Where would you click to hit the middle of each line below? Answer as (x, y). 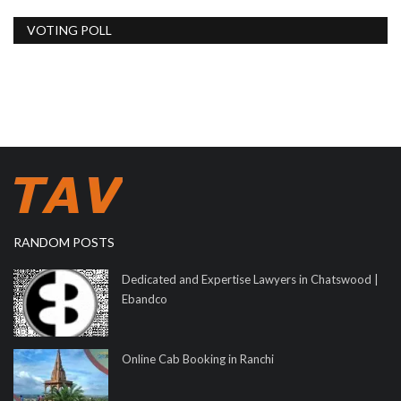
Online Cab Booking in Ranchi (198, 359)
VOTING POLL (69, 30)
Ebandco (145, 299)
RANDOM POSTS (64, 243)
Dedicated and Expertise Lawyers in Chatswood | (250, 280)
